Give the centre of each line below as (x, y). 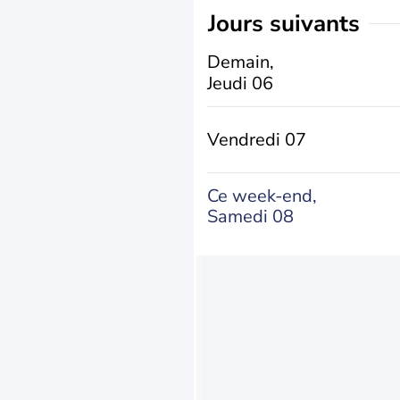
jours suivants (288, 24)
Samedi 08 (250, 216)
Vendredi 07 (257, 140)
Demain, (241, 62)
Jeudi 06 (240, 83)
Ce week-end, (262, 196)
